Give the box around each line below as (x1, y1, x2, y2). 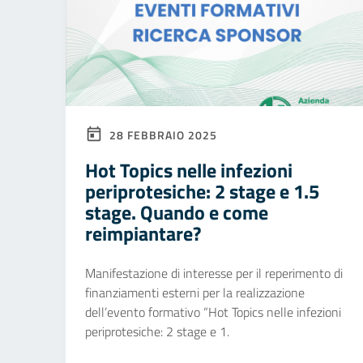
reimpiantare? (85, 219, 201, 248)
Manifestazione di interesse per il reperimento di (85, 263, 343, 283)
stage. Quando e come (85, 198, 268, 227)
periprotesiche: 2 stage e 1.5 (85, 177, 319, 206)
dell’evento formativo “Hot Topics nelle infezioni (85, 302, 341, 322)
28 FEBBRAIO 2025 (106, 126, 217, 143)
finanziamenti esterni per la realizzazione (85, 283, 305, 302)
